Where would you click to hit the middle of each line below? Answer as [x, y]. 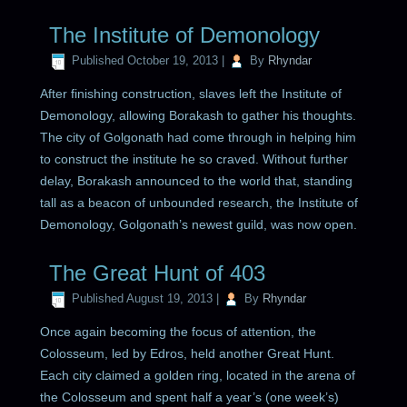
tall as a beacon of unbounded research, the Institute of [199, 202]
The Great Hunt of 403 [158, 273]
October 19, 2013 [173, 61]
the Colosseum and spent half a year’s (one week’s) [190, 397]
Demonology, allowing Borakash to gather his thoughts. [199, 115]
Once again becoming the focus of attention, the [179, 331]
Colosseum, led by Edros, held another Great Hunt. [188, 353]
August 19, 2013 [170, 299]
